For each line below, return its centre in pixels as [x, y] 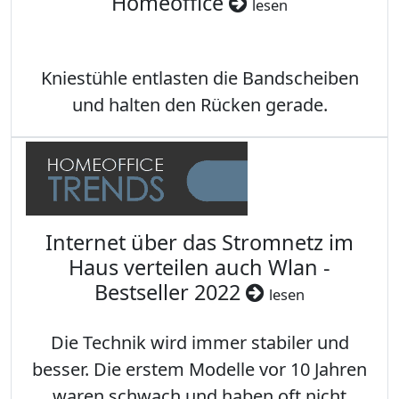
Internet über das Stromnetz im [199, 243]
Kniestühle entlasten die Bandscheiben [199, 78]
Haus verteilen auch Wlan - [199, 268]
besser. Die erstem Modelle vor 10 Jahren [199, 370]
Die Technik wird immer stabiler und [199, 343]
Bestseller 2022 [170, 293]
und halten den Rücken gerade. [199, 105]
